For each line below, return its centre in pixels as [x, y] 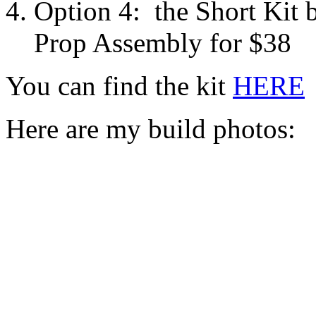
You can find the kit [119, 85]
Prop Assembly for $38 [163, 42]
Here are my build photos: [151, 128]
